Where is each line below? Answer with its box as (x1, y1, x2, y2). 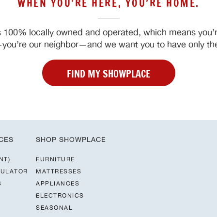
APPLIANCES (36, 180, 79, 187)
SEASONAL (36, 204, 73, 212)
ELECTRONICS (36, 192, 84, 200)
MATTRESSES (36, 168, 81, 175)
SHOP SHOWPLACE (36, 136, 106, 144)
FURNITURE (36, 155, 75, 163)
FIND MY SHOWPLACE (66, 67, 151, 81)
